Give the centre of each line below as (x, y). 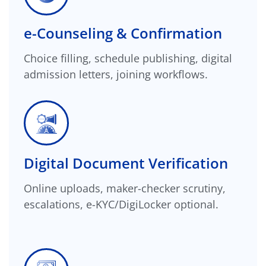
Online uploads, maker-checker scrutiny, (125, 188)
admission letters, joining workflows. (116, 74)
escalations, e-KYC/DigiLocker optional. (121, 204)
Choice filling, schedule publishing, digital (128, 58)
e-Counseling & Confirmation (123, 33)
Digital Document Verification (126, 163)
